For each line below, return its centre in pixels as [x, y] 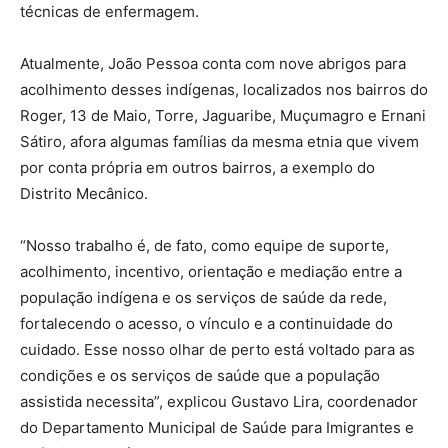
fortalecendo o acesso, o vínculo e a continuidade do [206, 323]
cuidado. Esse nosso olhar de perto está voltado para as [217, 349]
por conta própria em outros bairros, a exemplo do [197, 167]
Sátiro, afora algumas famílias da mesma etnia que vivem [219, 141]
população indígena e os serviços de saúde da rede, [203, 297]
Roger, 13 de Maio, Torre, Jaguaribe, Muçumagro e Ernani [223, 115]
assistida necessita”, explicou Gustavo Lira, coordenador [219, 401]
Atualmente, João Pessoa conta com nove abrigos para [213, 63]
